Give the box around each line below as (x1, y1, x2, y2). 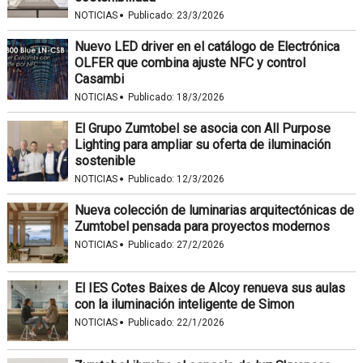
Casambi (74, 71, 124, 87)
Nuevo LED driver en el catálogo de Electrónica (74, 39, 340, 54)
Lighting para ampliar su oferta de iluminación (74, 137, 331, 152)
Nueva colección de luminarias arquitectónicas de (74, 203, 354, 218)
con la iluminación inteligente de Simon (74, 297, 294, 312)
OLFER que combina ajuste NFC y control (74, 55, 305, 70)
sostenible (74, 153, 135, 169)
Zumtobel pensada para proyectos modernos (74, 219, 330, 234)
